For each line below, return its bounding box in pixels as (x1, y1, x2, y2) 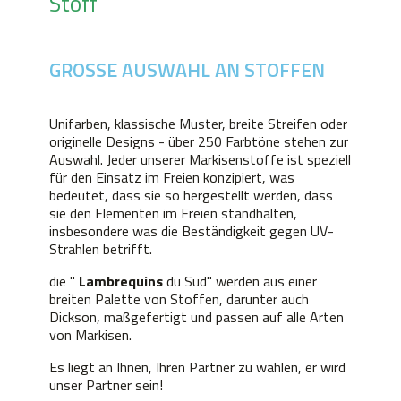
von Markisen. (49, 324, 132, 346)
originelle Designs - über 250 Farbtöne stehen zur (49, 131, 348, 153)
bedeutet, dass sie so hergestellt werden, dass (49, 184, 333, 207)
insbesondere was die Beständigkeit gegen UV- (49, 220, 334, 243)
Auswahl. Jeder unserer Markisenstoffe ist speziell (49, 149, 351, 171)
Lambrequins (79, 270, 163, 293)
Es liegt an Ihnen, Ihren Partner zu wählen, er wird (49, 356, 346, 379)
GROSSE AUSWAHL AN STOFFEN (49, 55, 311, 85)
